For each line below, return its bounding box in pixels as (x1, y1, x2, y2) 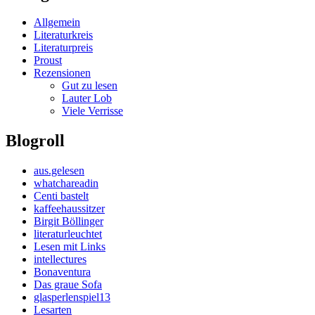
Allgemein (34, 16, 80, 29)
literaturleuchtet (34, 228, 102, 240)
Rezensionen (34, 67, 91, 79)
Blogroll (6, 131, 65, 150)
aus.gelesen (34, 165, 84, 177)
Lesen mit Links (34, 240, 105, 253)
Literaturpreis (34, 41, 93, 54)
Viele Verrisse (62, 105, 123, 117)
